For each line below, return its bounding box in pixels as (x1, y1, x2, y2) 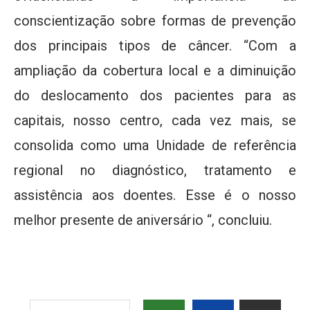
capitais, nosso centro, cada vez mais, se (14, 111, 296, 129)
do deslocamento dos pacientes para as (14, 86, 296, 104)
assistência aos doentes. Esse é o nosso (14, 186, 296, 203)
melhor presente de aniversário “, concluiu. (14, 211, 272, 228)
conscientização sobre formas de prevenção (14, 12, 296, 29)
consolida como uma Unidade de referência (14, 136, 296, 154)
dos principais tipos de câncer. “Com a (14, 37, 296, 54)
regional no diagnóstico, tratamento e (14, 161, 296, 179)
